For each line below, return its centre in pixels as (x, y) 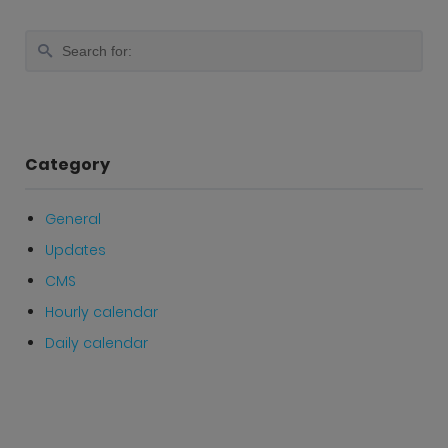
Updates (75, 249)
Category (67, 164)
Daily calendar (96, 342)
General (73, 218)
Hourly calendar (101, 311)
